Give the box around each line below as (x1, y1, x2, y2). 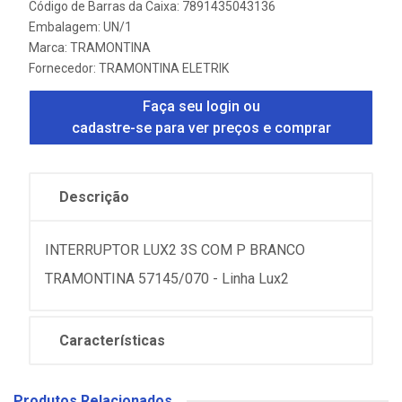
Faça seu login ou (142, 98, 260, 115)
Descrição (59, 188, 129, 205)
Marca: (29, 40, 70, 55)
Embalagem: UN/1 (29, 20, 132, 34)
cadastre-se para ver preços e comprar (71, 119, 331, 136)
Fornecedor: (29, 61, 99, 75)
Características (59, 332, 165, 349)
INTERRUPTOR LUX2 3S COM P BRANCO (45, 241, 305, 258)
